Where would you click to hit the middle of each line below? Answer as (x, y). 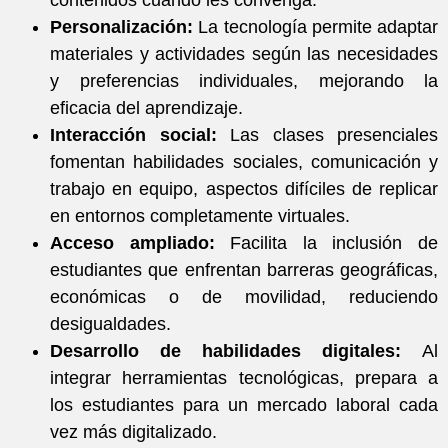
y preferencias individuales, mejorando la (244, 81)
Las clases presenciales (327, 135)
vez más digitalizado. (133, 432)
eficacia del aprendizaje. (146, 108)
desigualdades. (110, 324)
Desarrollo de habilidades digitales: (225, 351)
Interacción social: (133, 135)
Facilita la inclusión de (326, 243)
